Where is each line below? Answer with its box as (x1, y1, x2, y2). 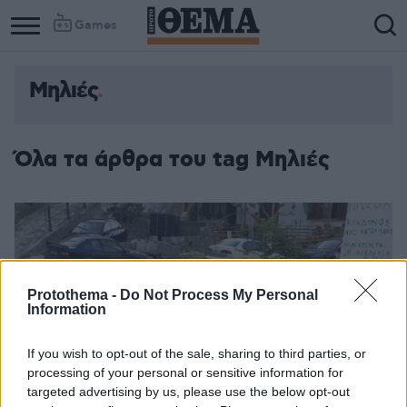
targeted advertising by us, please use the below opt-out (27, 384, 350, 399)
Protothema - (27, 287, 120, 303)
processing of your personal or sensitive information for (27, 365, 343, 380)
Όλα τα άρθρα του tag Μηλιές (15, 145, 330, 174)
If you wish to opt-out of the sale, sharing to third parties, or (27, 346, 366, 361)
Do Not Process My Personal (120, 287, 318, 303)
